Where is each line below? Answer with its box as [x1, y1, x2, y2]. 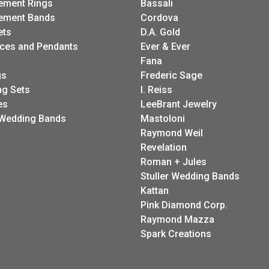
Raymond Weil [141, 127, 203, 139]
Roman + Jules [141, 156, 207, 168]
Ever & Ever [141, 41, 190, 52]
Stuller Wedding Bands [141, 171, 240, 182]
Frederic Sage [141, 70, 202, 81]
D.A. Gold [141, 26, 180, 38]
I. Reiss [141, 84, 172, 95]
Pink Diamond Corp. [141, 199, 228, 211]
